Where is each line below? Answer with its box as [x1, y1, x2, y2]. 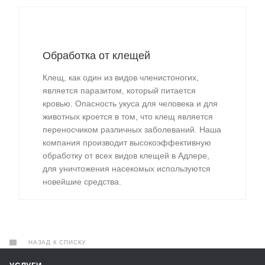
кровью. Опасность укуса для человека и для [43, 98, 218, 108]
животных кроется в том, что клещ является [43, 111, 213, 121]
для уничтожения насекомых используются [43, 163, 211, 173]
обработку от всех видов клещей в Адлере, [43, 150, 209, 160]
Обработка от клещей [43, 49, 150, 62]
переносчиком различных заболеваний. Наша [43, 124, 221, 134]
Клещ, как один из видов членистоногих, [43, 72, 199, 82]
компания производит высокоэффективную [43, 137, 211, 147]
